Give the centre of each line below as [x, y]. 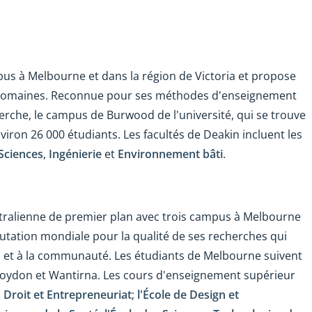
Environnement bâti [170, 154]
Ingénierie [75, 154]
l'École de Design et [188, 295]
